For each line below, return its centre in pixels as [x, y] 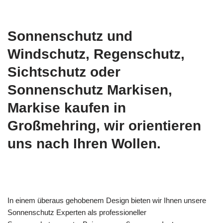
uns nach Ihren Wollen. [84, 144]
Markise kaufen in [67, 108]
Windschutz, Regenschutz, [96, 54]
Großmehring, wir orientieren [104, 126]
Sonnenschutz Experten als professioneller [77, 212]
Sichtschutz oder [64, 72]
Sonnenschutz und [70, 36]
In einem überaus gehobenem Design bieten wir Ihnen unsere [107, 200]
